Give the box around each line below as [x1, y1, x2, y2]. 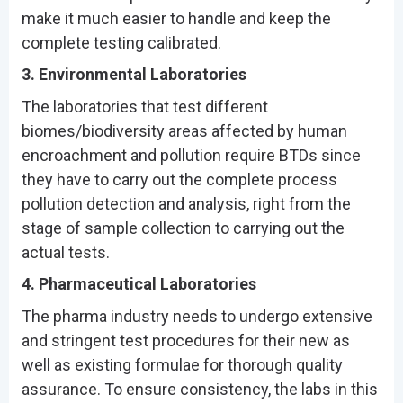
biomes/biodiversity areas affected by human [21, 121, 347, 140]
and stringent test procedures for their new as [21, 330, 350, 350]
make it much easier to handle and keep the [21, 8, 331, 28]
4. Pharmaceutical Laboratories [21, 274, 256, 294]
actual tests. [21, 242, 110, 262]
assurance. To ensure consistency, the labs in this [21, 379, 378, 399]
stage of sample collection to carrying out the [21, 218, 345, 237]
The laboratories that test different [21, 96, 268, 116]
